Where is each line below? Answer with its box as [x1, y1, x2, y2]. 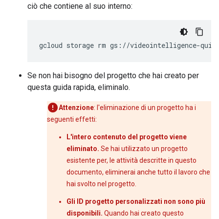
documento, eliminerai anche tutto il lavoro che [66, 168, 210, 176]
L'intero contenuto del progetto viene [66, 133, 187, 141]
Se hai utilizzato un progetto [99, 145, 188, 153]
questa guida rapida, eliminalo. [27, 83, 130, 92]
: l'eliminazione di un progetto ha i [94, 104, 196, 111]
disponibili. [66, 209, 103, 217]
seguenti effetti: [47, 115, 97, 123]
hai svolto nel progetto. [66, 180, 136, 188]
